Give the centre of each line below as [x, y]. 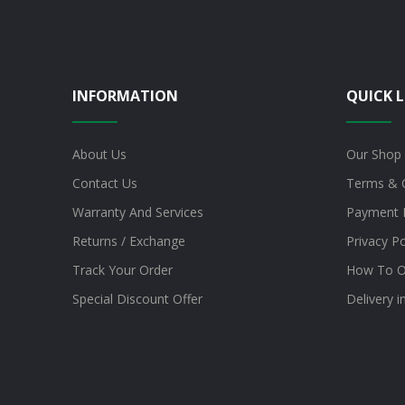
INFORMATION [125, 96]
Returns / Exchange [128, 241]
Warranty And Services [137, 212]
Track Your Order [122, 270]
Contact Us [104, 184]
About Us [99, 155]
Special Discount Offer [137, 299]
